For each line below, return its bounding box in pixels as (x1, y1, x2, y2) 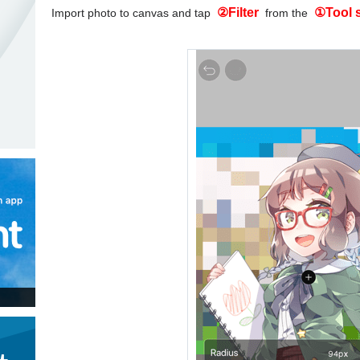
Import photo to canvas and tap (51, 6, 214, 19)
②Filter (217, 6, 262, 19)
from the (265, 6, 311, 19)
